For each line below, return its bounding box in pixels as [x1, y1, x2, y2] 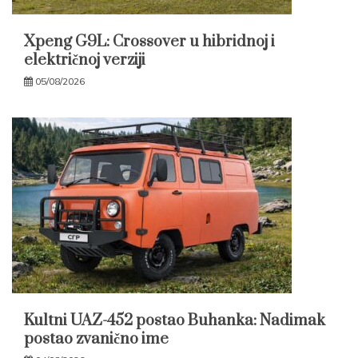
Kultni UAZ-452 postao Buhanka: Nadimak [24, 311, 325, 332]
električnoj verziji [24, 50, 145, 71]
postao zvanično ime [24, 329, 169, 350]
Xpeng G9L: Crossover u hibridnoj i [24, 32, 275, 53]
